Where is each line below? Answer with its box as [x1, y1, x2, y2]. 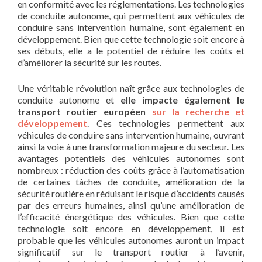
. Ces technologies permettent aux [87, 118, 244, 129]
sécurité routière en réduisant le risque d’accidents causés [18, 188, 244, 199]
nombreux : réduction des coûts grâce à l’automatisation [18, 164, 244, 176]
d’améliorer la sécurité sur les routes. [18, 57, 161, 68]
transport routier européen [18, 106, 152, 118]
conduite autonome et [18, 94, 120, 106]
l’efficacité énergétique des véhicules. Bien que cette [18, 211, 244, 223]
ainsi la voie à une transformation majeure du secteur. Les [18, 141, 244, 153]
